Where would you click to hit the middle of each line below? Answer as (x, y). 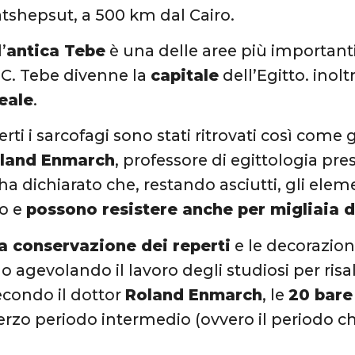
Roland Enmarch (194, 294)
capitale (185, 75)
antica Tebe (56, 50)
